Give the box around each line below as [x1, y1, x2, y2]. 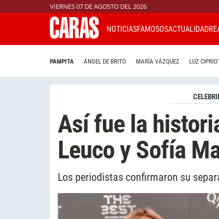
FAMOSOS [137, 24, 168, 34]
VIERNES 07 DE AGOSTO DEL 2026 [50, 2, 147, 11]
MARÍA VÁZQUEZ [136, 58, 179, 66]
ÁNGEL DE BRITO [84, 58, 126, 66]
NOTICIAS [107, 24, 137, 34]
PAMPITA [50, 58, 74, 66]
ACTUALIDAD [168, 24, 209, 34]
